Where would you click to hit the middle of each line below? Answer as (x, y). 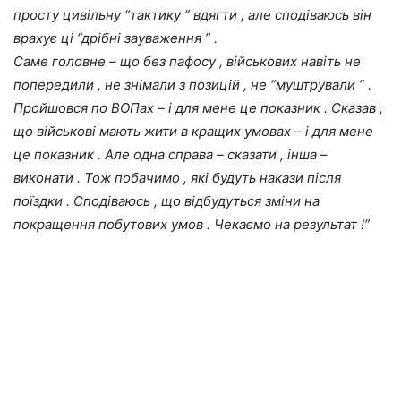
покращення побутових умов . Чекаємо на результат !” (192, 224)
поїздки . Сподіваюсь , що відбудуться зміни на (166, 200)
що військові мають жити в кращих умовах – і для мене (193, 131)
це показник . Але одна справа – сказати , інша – (171, 154)
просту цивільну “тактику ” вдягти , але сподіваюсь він (192, 14)
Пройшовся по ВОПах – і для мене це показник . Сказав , (198, 107)
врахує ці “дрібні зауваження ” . (115, 38)
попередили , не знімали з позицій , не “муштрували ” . (192, 84)
